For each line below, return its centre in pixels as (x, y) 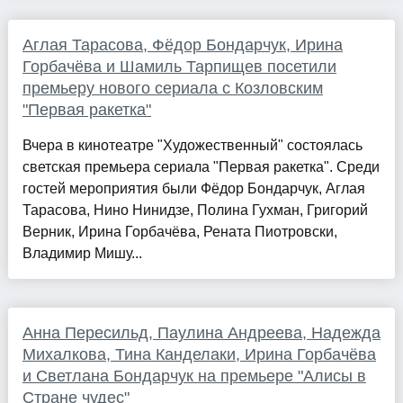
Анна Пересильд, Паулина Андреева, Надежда (201, 333)
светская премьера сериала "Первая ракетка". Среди (201, 167)
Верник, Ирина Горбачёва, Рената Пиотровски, (179, 232)
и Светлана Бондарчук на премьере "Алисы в (194, 376)
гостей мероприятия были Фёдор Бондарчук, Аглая (193, 189)
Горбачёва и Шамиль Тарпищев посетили (179, 67)
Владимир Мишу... (82, 254)
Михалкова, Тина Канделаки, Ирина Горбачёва (199, 355)
